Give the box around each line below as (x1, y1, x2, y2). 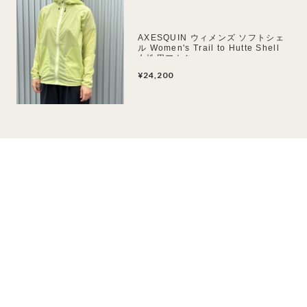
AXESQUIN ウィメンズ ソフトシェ (137, 32, 284, 42)
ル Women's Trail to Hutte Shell (137, 42, 280, 52)
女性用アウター (137, 53, 202, 62)
